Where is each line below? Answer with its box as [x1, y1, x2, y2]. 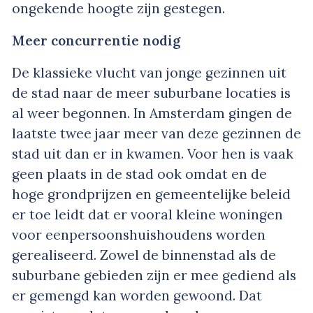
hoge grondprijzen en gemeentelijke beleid [12, 185, 291, 203]
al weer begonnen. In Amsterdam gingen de [12, 104, 292, 122]
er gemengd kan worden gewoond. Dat [12, 286, 262, 304]
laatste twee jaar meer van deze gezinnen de [12, 124, 301, 142]
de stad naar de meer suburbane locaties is [12, 84, 291, 101]
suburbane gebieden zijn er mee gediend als [12, 266, 296, 284]
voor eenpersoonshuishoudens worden [12, 226, 265, 243]
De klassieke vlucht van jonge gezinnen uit [12, 64, 286, 81]
